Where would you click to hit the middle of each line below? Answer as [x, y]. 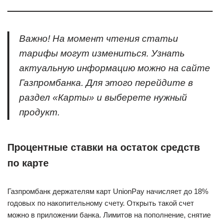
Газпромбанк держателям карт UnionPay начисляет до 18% [108, 191]
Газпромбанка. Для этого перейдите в [106, 83]
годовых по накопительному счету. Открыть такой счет [101, 203]
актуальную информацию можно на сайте [115, 68]
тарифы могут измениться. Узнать [102, 53]
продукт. [40, 112]
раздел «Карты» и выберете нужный [103, 97]
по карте [28, 163]
